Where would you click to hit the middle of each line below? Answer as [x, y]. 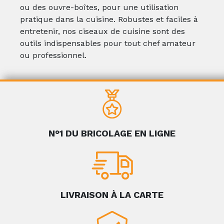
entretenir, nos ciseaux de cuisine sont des [102, 31]
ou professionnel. [53, 55]
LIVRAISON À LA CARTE [112, 195]
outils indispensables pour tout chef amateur [108, 43]
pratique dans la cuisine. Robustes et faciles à [109, 19]
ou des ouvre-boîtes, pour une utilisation [99, 7]
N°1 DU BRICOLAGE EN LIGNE [112, 133]
